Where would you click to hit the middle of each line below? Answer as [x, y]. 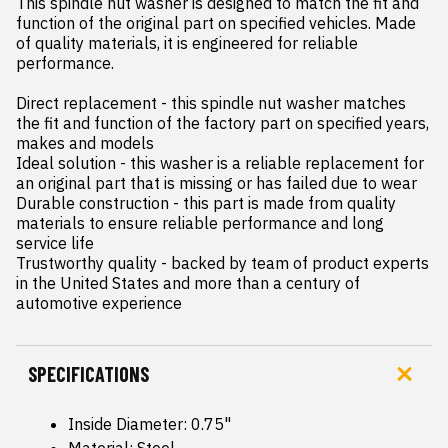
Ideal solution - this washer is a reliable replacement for [220, 162]
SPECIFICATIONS [88, 373]
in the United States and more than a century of [188, 282]
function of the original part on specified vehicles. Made [216, 22]
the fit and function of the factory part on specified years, [222, 122]
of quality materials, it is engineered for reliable [187, 42]
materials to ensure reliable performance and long [200, 222]
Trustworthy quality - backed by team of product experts [222, 262]
